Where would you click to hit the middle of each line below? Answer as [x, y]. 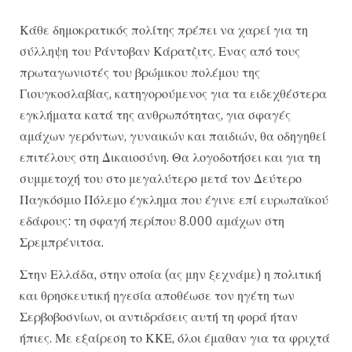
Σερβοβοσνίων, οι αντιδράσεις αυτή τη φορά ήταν [159, 317]
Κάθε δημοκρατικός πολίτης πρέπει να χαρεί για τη [164, 30]
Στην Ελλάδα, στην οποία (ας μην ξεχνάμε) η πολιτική [170, 275]
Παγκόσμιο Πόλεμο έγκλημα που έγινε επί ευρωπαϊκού [174, 200]
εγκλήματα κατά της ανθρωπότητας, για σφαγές [155, 115]
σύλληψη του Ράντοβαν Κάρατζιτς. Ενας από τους [160, 51]
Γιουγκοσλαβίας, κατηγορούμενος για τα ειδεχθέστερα [173, 93]
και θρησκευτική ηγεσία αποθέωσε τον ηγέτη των [157, 296]
